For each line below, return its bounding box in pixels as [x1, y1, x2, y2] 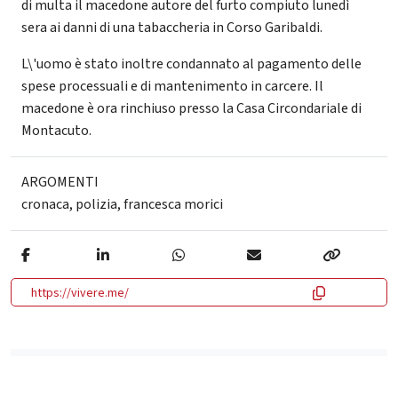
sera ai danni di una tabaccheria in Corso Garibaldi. [21, 18, 322, 38]
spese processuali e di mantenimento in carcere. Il [21, 76, 323, 97]
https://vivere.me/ [31, 284, 129, 303]
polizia [76, 195, 117, 215]
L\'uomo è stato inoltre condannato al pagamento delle [21, 54, 362, 75]
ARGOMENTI [21, 172, 99, 193]
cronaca [21, 195, 69, 215]
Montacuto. [21, 121, 92, 141]
